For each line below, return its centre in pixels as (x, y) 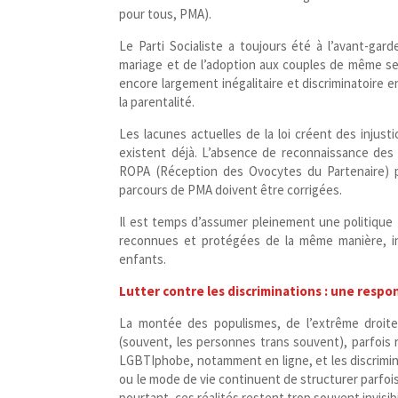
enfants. (143, 259)
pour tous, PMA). (167, 14)
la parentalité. (157, 102)
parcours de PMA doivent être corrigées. (231, 190)
